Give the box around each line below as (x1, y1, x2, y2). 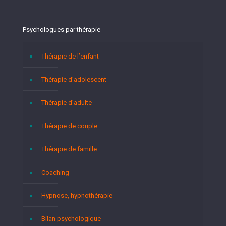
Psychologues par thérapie (23, 26, 100, 33)
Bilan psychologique (41, 215, 101, 222)
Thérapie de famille (41, 145, 97, 153)
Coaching (41, 168, 69, 176)
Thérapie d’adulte (41, 99, 92, 106)
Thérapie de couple (41, 122, 97, 130)
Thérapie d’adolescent (41, 76, 106, 83)
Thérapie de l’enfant (41, 52, 99, 60)
